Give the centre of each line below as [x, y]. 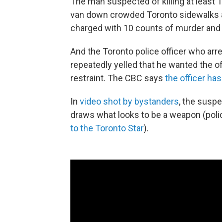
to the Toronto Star [107, 128]
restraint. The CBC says [118, 78]
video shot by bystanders [129, 101]
